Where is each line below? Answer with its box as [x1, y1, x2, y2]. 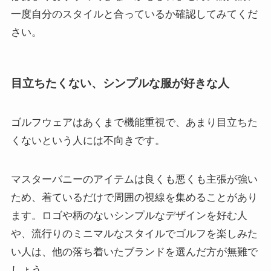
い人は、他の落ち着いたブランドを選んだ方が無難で [10, 246, 258, 258]
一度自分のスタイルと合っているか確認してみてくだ [10, 8, 258, 20]
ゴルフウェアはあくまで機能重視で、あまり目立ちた [10, 117, 258, 129]
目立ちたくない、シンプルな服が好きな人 [10, 76, 229, 90]
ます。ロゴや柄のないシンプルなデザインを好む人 [10, 210, 247, 222]
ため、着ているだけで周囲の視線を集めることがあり [10, 192, 258, 204]
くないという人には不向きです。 [10, 135, 165, 147]
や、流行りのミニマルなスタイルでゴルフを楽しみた [10, 228, 258, 240]
